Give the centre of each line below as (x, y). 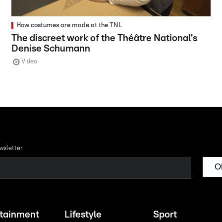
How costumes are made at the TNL (69, 25)
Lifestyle (83, 215)
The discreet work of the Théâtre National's (105, 38)
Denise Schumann (51, 49)
